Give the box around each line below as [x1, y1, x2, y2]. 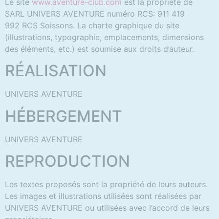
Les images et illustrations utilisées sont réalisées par [5, 191, 201, 201]
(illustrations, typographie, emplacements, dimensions [5, 32, 204, 42]
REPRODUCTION [5, 152, 130, 171]
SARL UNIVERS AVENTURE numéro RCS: [5, 9, 157, 19]
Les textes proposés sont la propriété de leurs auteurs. [5, 179, 208, 190]
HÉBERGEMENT [5, 106, 122, 126]
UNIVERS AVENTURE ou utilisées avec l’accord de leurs [5, 203, 210, 213]
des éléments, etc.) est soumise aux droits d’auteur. [5, 44, 194, 54]
